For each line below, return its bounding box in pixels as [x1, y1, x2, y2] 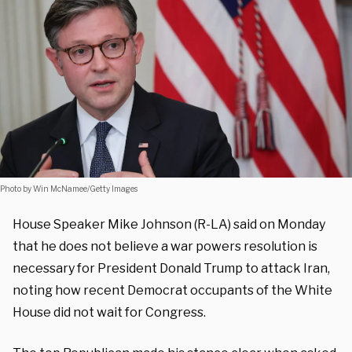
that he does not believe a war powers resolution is [13, 238, 317, 254]
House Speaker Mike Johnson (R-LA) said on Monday [13, 216, 325, 232]
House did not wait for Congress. [13, 304, 206, 320]
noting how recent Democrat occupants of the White [13, 282, 332, 298]
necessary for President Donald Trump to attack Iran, [13, 260, 330, 276]
